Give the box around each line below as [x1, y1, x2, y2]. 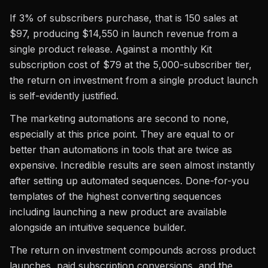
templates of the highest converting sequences [10, 190, 221, 202]
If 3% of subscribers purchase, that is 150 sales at [10, 12, 237, 24]
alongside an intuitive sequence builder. [10, 221, 186, 233]
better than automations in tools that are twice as [10, 144, 232, 156]
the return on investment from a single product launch [10, 74, 258, 86]
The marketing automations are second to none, [10, 112, 229, 124]
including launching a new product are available [10, 206, 227, 218]
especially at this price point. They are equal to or [10, 128, 234, 140]
